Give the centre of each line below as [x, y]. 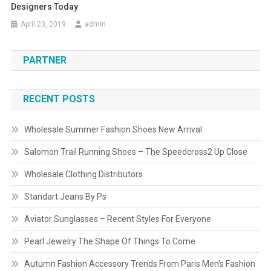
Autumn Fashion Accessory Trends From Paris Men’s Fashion [139, 264]
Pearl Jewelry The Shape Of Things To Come [109, 242]
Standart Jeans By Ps [65, 197]
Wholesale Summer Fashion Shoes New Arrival [113, 130]
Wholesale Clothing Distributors [83, 175]
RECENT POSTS [59, 99]
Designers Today [45, 7]
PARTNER [44, 60]
